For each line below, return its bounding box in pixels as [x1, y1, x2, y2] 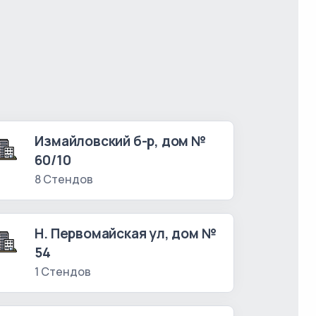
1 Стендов [35, 264, 92, 279]
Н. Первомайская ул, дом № [35, 224, 217, 243]
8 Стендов [35, 171, 94, 187]
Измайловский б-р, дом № [35, 132, 207, 150]
